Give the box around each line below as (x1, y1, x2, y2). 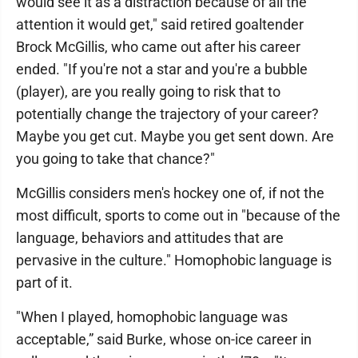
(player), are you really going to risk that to (16, 82, 280, 100)
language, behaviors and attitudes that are (16, 229, 284, 246)
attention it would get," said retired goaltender (16, 15, 304, 33)
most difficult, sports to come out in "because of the (16, 206, 340, 224)
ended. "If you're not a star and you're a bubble (16, 60, 308, 78)
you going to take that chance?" (16, 149, 215, 167)
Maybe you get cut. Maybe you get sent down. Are (16, 127, 334, 145)
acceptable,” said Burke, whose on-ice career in (16, 330, 312, 348)
